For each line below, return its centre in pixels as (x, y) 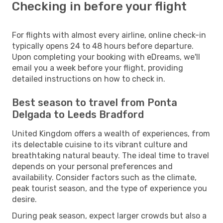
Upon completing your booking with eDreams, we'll (106, 57)
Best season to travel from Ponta (95, 102)
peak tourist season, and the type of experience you (110, 188)
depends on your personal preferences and (92, 166)
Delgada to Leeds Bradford (78, 114)
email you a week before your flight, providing (98, 68)
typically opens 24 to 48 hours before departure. (103, 46)
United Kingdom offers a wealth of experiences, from (111, 133)
